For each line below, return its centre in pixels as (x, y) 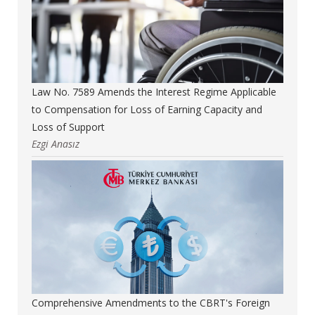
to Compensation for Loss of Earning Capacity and (147, 109)
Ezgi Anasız (56, 143)
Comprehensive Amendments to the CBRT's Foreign (151, 302)
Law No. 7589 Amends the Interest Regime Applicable (154, 91)
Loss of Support (68, 127)
